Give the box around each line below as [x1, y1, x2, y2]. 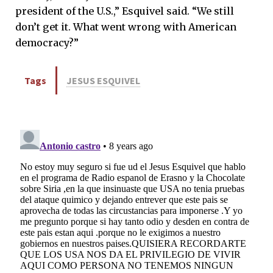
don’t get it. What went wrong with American [15, 21, 236, 34]
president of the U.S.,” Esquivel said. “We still [15, 5, 234, 18]
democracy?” [15, 37, 79, 49]
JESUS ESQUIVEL [66, 74, 140, 87]
